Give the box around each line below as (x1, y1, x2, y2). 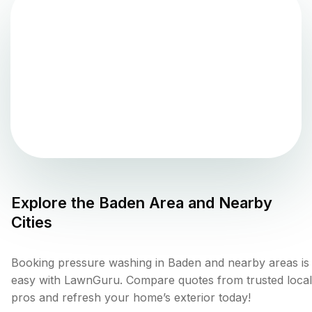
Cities (11, 213, 52, 232)
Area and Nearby (145, 194, 272, 212)
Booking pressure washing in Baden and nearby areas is (11, 256, 309, 270)
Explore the (11, 194, 99, 212)
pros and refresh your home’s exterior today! (11, 290, 251, 305)
